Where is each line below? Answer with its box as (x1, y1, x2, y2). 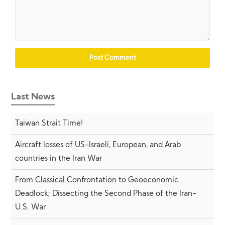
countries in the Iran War (15, 155, 102, 163)
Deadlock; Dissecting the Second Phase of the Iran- (15, 190, 196, 198)
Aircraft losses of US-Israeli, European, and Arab (15, 141, 181, 149)
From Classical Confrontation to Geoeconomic (15, 176, 178, 184)
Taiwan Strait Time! (15, 120, 83, 128)
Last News (11, 93, 55, 102)
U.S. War (15, 203, 46, 211)
